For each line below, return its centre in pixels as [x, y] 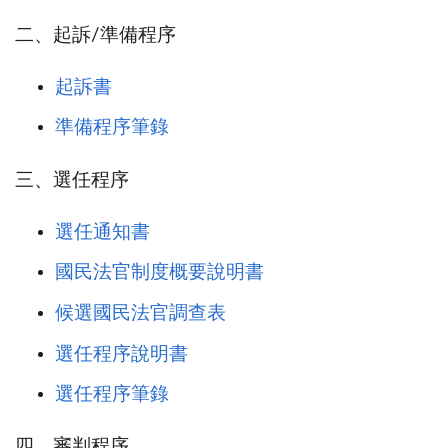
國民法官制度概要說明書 [159, 273]
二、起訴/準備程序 [95, 35]
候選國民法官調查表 [140, 313]
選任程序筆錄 [112, 395]
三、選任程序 [72, 180]
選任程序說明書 [121, 354]
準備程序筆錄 [112, 128]
